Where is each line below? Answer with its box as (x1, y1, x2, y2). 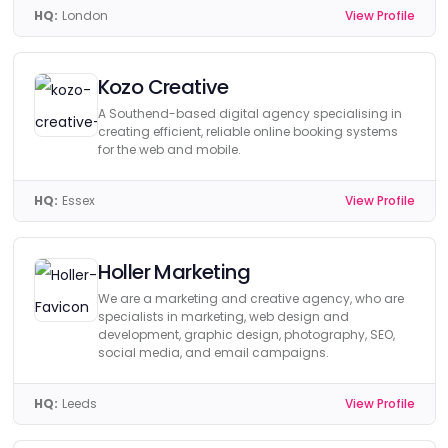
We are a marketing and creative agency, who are (97, 290, 404, 307)
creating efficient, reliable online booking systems (97, 123, 398, 140)
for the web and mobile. (97, 141, 241, 158)
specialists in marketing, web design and (97, 308, 349, 325)
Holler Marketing (97, 258, 250, 286)
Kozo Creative (97, 73, 229, 101)
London (61, 7, 108, 24)
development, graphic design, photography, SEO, (97, 326, 395, 343)
